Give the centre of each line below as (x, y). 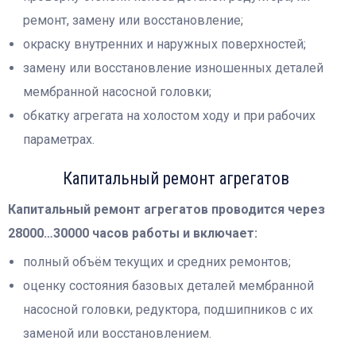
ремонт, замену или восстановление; (133, 20)
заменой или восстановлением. (118, 334)
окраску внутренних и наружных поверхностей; (165, 44)
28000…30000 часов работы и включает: (133, 233)
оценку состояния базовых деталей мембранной (169, 286)
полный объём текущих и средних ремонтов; (157, 262)
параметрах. (59, 139)
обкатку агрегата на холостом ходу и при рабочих (170, 115)
